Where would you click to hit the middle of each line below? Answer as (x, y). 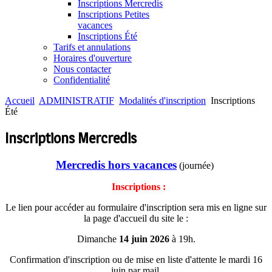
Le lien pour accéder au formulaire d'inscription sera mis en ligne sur (136, 208)
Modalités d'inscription (162, 100)
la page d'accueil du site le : (136, 219)
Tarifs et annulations (92, 47)
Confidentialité (82, 80)
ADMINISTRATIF (76, 100)
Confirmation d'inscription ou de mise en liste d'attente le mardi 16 (136, 260)
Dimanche (98, 239)
